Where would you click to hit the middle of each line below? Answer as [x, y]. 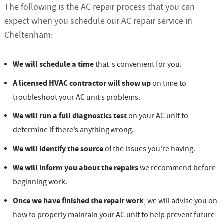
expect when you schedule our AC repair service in [98, 21]
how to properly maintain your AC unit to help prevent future [113, 215]
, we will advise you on [180, 201]
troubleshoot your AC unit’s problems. [76, 97]
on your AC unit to [157, 116]
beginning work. [40, 182]
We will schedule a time [53, 64]
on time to [168, 83]
